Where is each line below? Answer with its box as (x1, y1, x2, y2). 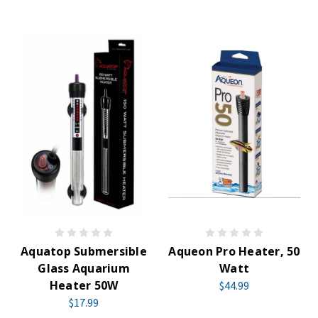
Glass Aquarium (38, 261, 130, 276)
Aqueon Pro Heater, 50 (168, 243, 300, 259)
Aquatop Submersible (21, 243, 147, 259)
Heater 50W (49, 278, 119, 293)
